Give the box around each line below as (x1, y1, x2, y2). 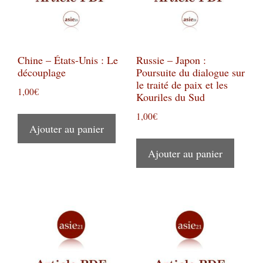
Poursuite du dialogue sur (136, 65, 245, 79)
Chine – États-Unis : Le (18, 52, 118, 67)
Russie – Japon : (136, 52, 206, 67)
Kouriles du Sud (136, 89, 205, 104)
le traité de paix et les (136, 77, 228, 92)
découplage (18, 65, 66, 79)
